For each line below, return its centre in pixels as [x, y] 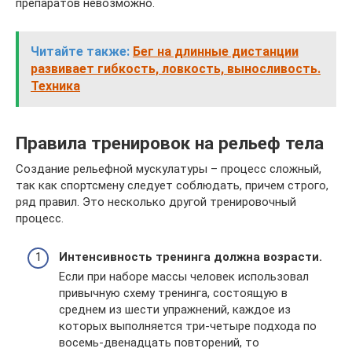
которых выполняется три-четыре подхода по [188, 326]
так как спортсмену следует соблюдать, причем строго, [172, 185]
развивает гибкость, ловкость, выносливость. [176, 69]
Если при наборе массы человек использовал [184, 276]
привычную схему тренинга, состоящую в [173, 293]
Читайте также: [80, 51]
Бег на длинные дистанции [216, 51]
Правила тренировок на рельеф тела [170, 143]
